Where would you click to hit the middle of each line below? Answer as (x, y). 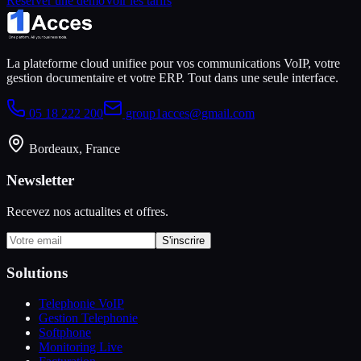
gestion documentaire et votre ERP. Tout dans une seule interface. (172, 78)
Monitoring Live (81, 347)
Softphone (65, 333)
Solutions (37, 272)
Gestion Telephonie (88, 318)
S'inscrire (183, 240)
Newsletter (40, 180)
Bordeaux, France (73, 149)
